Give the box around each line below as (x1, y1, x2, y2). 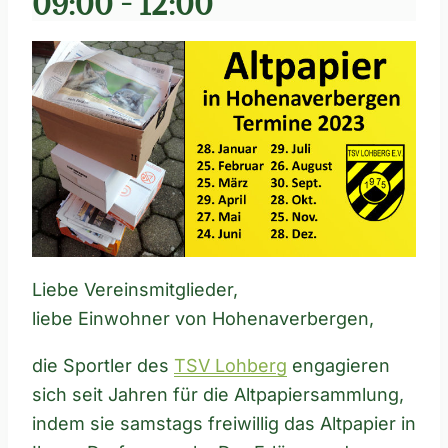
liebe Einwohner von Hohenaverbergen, (32, 307, 374, 329)
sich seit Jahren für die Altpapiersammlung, (32, 383, 404, 405)
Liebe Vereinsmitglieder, (32, 278, 238, 300)
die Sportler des (32, 354, 174, 376)
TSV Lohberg (174, 354, 287, 376)
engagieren (287, 354, 390, 376)
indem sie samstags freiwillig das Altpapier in (32, 412, 416, 434)
